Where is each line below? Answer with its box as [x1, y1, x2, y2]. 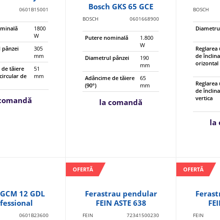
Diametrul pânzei [85, 54, 130, 61]
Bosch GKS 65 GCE [88, 1, 154, 11]
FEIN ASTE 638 [95, 198, 146, 208]
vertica [195, 94, 213, 102]
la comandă [99, 97, 143, 107]
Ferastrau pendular [84, 189, 157, 198]
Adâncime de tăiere [85, 74, 135, 82]
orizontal [195, 59, 219, 67]
